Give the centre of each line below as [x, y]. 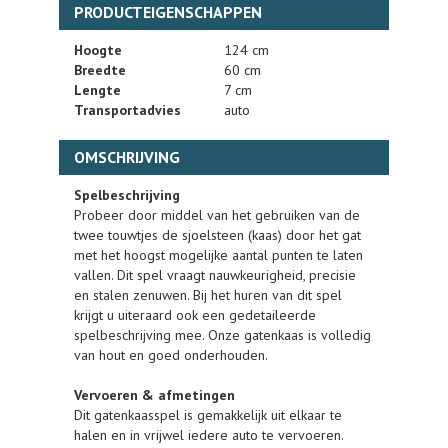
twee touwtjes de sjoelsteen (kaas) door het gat [217, 235]
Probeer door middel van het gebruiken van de [217, 215]
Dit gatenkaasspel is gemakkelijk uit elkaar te [208, 415]
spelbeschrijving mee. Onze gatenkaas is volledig [222, 335]
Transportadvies [127, 110]
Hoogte [98, 50]
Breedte [100, 70]
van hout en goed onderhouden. [172, 355]
